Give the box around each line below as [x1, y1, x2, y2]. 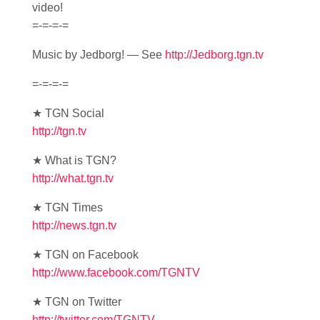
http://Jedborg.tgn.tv [165, 49, 264, 61]
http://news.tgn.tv [32, 219, 116, 231]
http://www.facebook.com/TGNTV [32, 266, 200, 279]
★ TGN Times [32, 201, 103, 214]
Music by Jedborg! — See [32, 49, 165, 61]
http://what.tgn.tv [32, 172, 114, 184]
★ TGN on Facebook [32, 249, 139, 261]
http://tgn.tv [32, 125, 86, 137]
